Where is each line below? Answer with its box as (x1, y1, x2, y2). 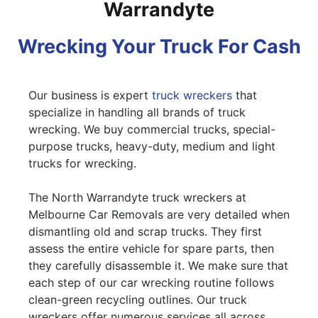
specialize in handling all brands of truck (28, 105, 246, 120)
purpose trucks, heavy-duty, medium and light (28, 139, 275, 154)
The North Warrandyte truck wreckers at (28, 190, 246, 205)
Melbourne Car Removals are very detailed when (28, 207, 290, 222)
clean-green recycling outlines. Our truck (28, 292, 247, 307)
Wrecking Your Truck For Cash (17, 35, 301, 59)
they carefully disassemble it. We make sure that (28, 258, 288, 273)
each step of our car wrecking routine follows (28, 275, 274, 290)
